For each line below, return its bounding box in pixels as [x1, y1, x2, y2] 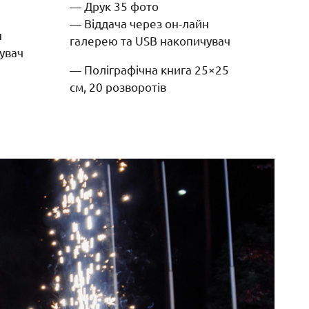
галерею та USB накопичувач [70, 32, 230, 48]
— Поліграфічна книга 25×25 [70, 61, 229, 77]
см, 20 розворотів [70, 79, 166, 94]
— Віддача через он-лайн [70, 15, 209, 30]
